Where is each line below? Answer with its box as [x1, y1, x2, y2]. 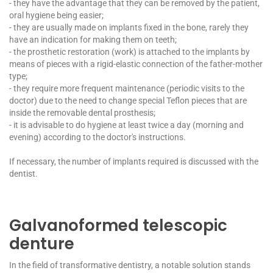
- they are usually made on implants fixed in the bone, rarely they [9, 22, 249, 32]
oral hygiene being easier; [9, 10, 104, 20]
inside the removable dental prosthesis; [9, 107, 155, 118]
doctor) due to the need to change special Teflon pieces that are [9, 95, 247, 105]
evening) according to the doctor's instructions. [9, 132, 186, 142]
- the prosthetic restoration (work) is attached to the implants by [9, 46, 250, 57]
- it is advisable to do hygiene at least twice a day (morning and [9, 119, 244, 130]
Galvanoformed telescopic [9, 214, 227, 236]
